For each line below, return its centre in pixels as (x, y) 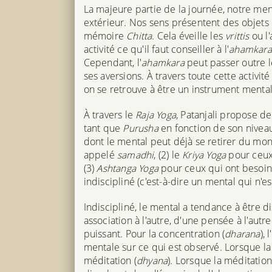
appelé (100, 155)
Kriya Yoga (204, 155)
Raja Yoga (156, 114)
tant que (103, 128)
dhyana (152, 260)
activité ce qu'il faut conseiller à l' (156, 49)
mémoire (105, 36)
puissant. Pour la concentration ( (154, 233)
